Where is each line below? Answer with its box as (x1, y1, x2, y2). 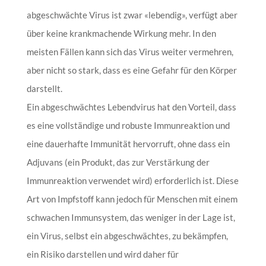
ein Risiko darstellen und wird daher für (26, 248, 179, 259)
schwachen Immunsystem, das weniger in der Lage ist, (26, 211, 235, 223)
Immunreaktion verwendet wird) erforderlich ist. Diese (26, 175, 239, 186)
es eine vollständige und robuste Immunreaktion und (26, 119, 230, 131)
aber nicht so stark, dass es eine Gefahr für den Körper (26, 64, 237, 75)
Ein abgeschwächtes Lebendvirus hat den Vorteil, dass (26, 101, 236, 112)
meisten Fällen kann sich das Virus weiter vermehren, (26, 46, 233, 57)
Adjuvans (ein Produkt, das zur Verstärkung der (26, 156, 210, 167)
